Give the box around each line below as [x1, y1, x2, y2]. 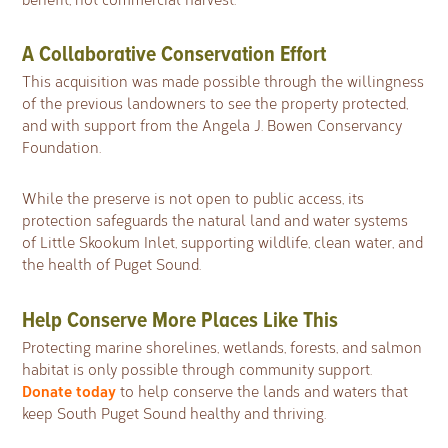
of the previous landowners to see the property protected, [22, 93, 409, 114]
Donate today [22, 380, 117, 402]
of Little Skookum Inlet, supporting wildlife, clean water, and [22, 232, 424, 253]
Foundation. [22, 137, 102, 158]
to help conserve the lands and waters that [116, 381, 409, 402]
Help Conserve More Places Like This [22, 307, 339, 334]
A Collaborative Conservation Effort [22, 41, 327, 68]
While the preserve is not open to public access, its [22, 188, 365, 209]
